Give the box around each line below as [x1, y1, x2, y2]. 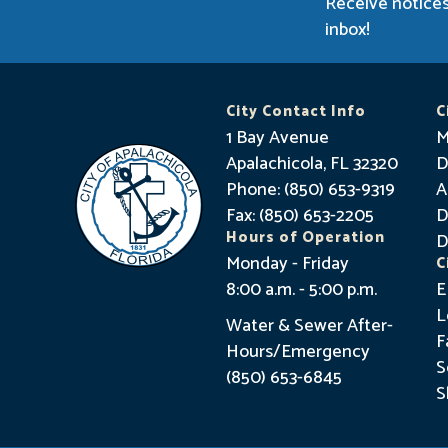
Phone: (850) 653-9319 [225, 175, 395, 205]
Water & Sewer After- [225, 311, 393, 341]
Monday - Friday [225, 249, 349, 279]
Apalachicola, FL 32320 [225, 149, 398, 179]
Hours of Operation [225, 225, 385, 250]
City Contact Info [225, 99, 366, 124]
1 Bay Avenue [225, 123, 329, 153]
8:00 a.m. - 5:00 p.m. [225, 275, 377, 305]
